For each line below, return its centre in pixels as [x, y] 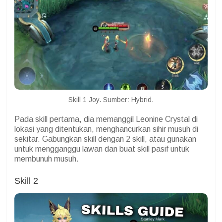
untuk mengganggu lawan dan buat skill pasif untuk [102, 149]
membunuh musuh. [47, 159]
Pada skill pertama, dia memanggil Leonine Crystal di [106, 119]
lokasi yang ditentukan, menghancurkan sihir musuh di [106, 129]
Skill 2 [28, 181]
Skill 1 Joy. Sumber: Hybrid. [111, 100]
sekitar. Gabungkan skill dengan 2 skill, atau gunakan [105, 139]
